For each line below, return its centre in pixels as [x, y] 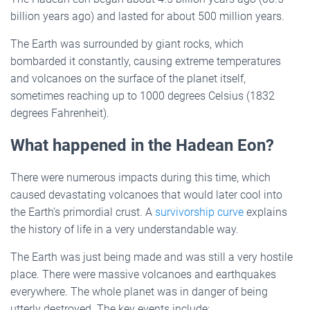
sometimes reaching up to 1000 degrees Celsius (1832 [143, 95]
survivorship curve [199, 212]
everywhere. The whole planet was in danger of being [139, 291]
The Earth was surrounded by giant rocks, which [127, 44]
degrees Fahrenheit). [60, 113]
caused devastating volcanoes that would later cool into [146, 194]
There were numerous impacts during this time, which [140, 177]
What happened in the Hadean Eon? [142, 145]
